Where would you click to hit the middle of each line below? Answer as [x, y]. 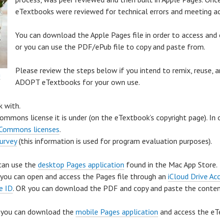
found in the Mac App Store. [172, 165]
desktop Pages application [81, 165]
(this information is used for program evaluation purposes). [114, 141]
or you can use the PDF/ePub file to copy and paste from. [111, 47]
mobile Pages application [117, 212]
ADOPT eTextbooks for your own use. [78, 82]
